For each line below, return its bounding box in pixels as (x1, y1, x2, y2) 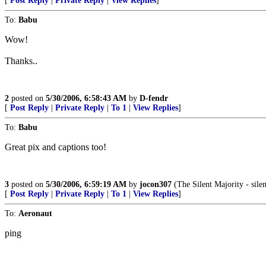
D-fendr (140, 94, 168, 103)
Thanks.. (5, 56, 37, 66)
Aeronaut (18, 209, 52, 218)
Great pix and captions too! (5, 142, 106, 152)
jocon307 (140, 180, 172, 189)
